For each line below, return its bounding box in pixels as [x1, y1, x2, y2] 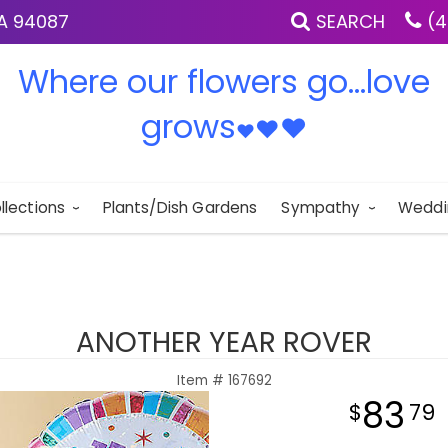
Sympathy [281, 197, 361, 218]
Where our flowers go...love [18, 59, 430, 104]
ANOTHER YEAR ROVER [76, 323, 372, 362]
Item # [176, 371, 228, 390]
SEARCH [316, 9, 385, 34]
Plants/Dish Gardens [102, 197, 258, 218]
